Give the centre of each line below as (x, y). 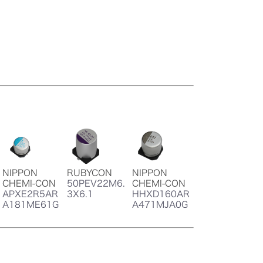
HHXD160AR (161, 194)
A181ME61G (30, 205)
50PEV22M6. (96, 184)
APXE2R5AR (30, 194)
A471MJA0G (160, 205)
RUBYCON (90, 173)
